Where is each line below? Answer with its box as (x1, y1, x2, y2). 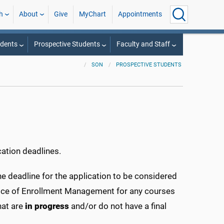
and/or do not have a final (69, 201, 166, 211)
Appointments (117, 10, 162, 18)
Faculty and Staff (116, 40, 170, 48)
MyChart (79, 10, 106, 18)
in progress (25, 201, 69, 211)
